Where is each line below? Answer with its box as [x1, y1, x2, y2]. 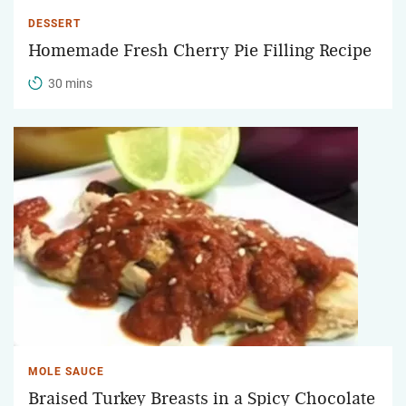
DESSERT [28, 16, 81, 30]
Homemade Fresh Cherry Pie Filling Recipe [28, 41, 372, 60]
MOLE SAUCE [28, 364, 104, 378]
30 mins [48, 75, 92, 91]
